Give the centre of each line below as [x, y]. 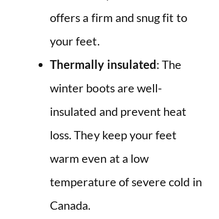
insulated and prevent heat [118, 111]
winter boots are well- [106, 88]
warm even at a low [99, 158]
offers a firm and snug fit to [119, 18]
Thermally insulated [103, 65]
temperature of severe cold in [126, 182]
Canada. [70, 205]
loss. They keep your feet [113, 135]
